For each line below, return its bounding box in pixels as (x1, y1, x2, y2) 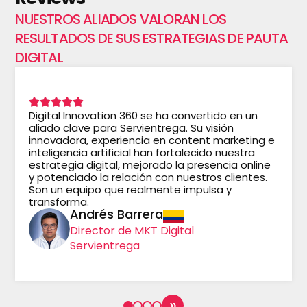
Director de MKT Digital (70, 223, 195, 239)
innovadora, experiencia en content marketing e (29, 133, 275, 148)
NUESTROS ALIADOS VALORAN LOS (15, 10, 226, 29)
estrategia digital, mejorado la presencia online (29, 158, 271, 173)
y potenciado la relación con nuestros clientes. (29, 170, 268, 185)
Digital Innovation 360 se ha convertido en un (29, 108, 258, 123)
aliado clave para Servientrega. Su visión (29, 121, 234, 136)
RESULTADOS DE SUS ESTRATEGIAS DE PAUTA (15, 29, 288, 49)
